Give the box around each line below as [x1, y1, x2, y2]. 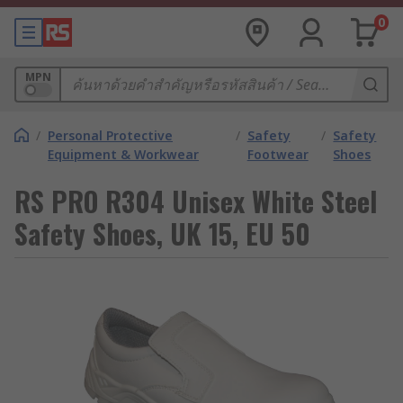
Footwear [246, 146, 309, 163]
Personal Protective [48, 127, 173, 144]
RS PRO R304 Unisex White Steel [14, 181, 377, 221]
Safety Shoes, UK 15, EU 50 [14, 213, 310, 254]
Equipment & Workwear [48, 146, 199, 163]
